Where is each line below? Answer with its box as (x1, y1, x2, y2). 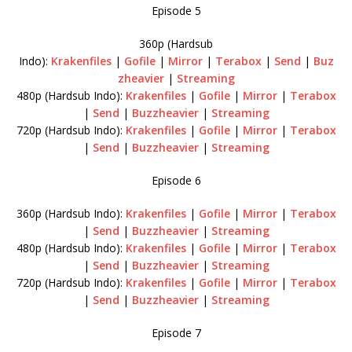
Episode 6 (151, 172, 201, 188)
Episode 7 (151, 324, 201, 340)
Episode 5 (151, 2, 201, 18)
